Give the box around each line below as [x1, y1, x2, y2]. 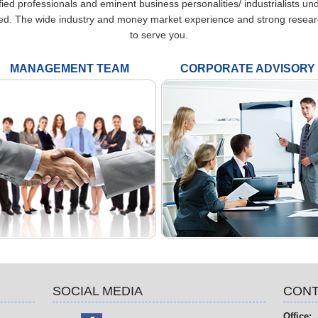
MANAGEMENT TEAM [9, 62, 129, 75]
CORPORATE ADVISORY [180, 62, 315, 75]
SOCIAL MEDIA [53, 284, 143, 298]
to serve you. [130, 29, 188, 40]
